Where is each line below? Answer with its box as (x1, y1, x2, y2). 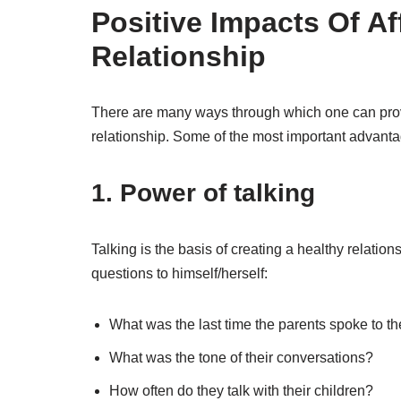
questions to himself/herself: (91, 266, 268, 282)
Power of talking (120, 179, 315, 208)
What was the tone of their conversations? (109, 350, 373, 366)
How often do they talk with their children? (109, 383, 373, 399)
